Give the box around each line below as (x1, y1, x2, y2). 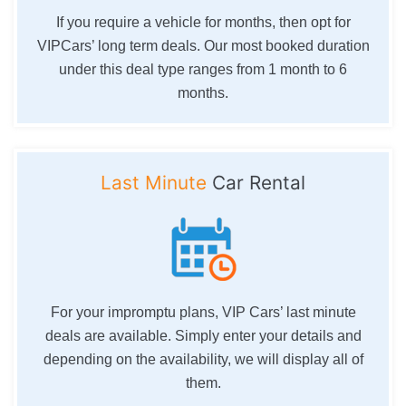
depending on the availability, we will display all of (43, 351, 363, 367)
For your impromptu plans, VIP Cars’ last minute (50, 304, 356, 320)
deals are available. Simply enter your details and (44, 327, 362, 343)
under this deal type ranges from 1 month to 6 (59, 61, 347, 77)
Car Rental (207, 170, 305, 194)
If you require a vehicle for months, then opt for (55, 14, 351, 30)
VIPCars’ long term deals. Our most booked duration (36, 37, 370, 53)
